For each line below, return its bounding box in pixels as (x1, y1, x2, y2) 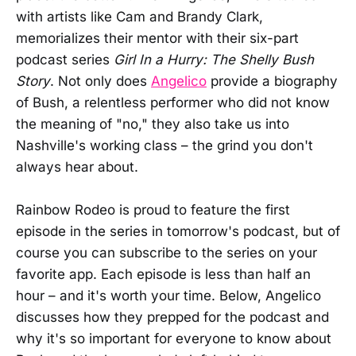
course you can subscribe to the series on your (16, 245, 317, 261)
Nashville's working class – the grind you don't (16, 137, 313, 154)
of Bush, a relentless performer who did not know (16, 95, 330, 111)
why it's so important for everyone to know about (16, 331, 331, 347)
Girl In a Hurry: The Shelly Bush (114, 52, 314, 68)
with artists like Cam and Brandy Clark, (16, 9, 263, 25)
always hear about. (16, 159, 138, 176)
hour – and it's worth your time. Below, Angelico (16, 288, 321, 304)
